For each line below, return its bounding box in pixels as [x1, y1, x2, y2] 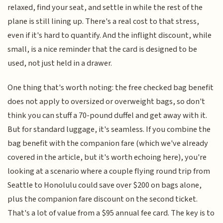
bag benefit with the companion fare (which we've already [7, 137, 209, 149]
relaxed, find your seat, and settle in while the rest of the [7, 1, 203, 14]
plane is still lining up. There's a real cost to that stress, [7, 15, 200, 28]
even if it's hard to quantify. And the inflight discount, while [7, 29, 212, 42]
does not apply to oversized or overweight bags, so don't [7, 95, 206, 108]
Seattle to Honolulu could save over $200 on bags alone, [7, 179, 202, 191]
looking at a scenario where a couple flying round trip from [7, 165, 211, 177]
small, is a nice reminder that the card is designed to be [7, 43, 198, 56]
